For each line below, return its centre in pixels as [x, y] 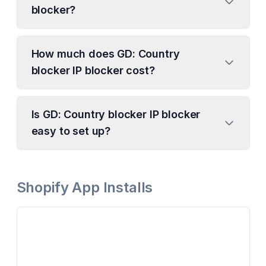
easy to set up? [71, 131]
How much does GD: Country [105, 54]
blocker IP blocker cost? [93, 70]
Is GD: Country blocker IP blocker [116, 114]
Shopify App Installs [85, 187]
